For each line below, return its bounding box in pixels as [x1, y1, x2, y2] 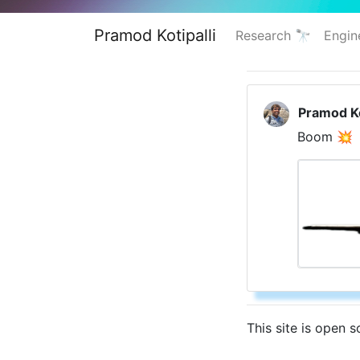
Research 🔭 [235, 27, 311, 43]
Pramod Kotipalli [94, 26, 216, 45]
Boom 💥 [297, 129, 353, 145]
